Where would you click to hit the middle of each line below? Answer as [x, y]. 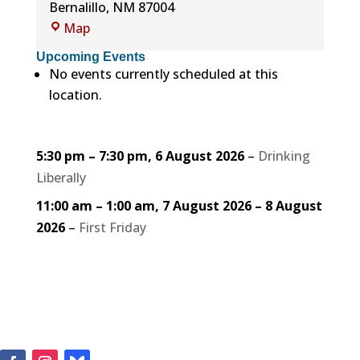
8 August [293, 206]
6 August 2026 [199, 156]
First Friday [112, 227]
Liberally [61, 178]
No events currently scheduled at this [163, 74]
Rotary [110, 26]
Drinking [284, 156]
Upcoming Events [90, 57]
